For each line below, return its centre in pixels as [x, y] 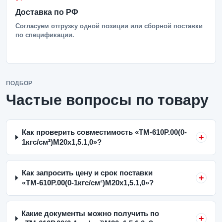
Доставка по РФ [47, 12]
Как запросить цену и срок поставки [87, 173]
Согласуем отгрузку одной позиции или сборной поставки [109, 26]
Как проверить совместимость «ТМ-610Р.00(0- [105, 132]
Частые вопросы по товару [107, 100]
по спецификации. [45, 35]
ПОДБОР [19, 83]
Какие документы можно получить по [90, 213]
